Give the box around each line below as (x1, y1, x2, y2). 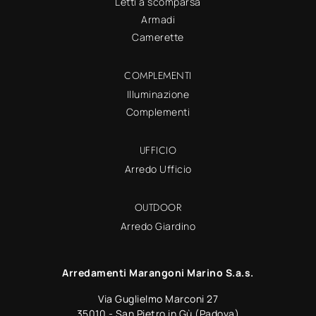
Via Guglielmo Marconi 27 (98, 291, 218, 305)
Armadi (141, 12, 175, 26)
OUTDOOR (134, 200, 182, 214)
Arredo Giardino (120, 219, 196, 233)
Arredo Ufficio (124, 162, 192, 176)
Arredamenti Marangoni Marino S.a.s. (62, 265, 254, 279)
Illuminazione (126, 87, 190, 101)
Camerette (132, 30, 184, 44)
